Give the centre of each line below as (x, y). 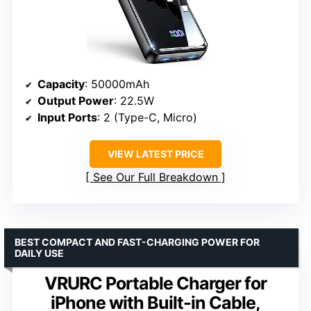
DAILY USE (39, 253)
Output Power (76, 100)
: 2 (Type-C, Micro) (147, 117)
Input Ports (67, 117)
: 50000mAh (117, 84)
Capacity (61, 84)
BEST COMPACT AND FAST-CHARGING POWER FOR (137, 242)
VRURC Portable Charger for (155, 283)
